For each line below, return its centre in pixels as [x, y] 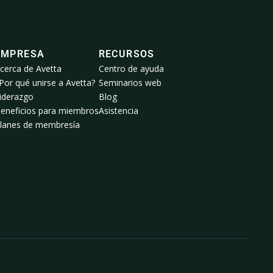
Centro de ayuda [131, 69]
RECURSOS [126, 54]
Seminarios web [130, 83]
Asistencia [118, 111]
